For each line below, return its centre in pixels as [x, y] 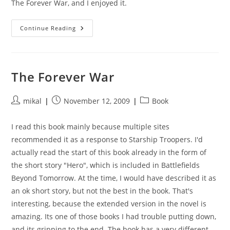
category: [156, 111]
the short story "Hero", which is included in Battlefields [106, 165]
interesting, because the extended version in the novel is [109, 204]
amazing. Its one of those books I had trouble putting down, [114, 216]
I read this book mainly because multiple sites [91, 127]
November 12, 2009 [97, 101]
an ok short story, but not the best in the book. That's [102, 191]
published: [70, 111]
